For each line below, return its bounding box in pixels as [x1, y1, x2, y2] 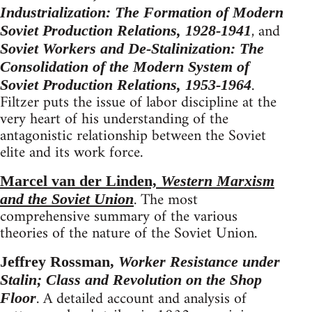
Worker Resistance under [118, 252, 280, 270]
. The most [134, 186, 198, 214]
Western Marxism [157, 171, 274, 189]
